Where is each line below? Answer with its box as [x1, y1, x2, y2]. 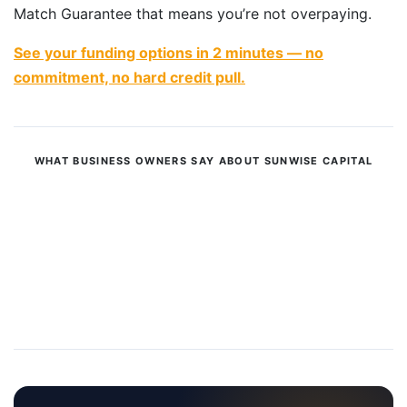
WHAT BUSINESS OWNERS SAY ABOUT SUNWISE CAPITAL [34, 154, 373, 167]
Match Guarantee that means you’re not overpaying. [14, 4, 372, 23]
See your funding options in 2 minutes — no [14, 43, 323, 62]
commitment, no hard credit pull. [14, 67, 245, 86]
